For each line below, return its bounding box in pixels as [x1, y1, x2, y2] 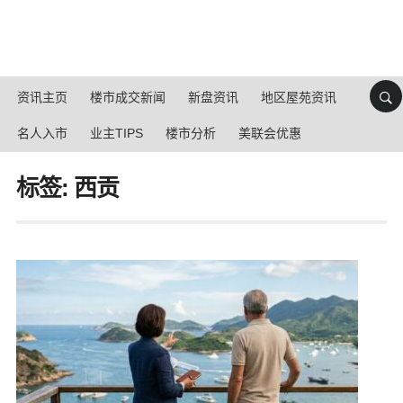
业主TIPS [90, 126, 143, 140]
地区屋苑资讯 [261, 90, 336, 104]
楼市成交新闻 [90, 90, 166, 104]
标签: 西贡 [15, 175, 119, 201]
